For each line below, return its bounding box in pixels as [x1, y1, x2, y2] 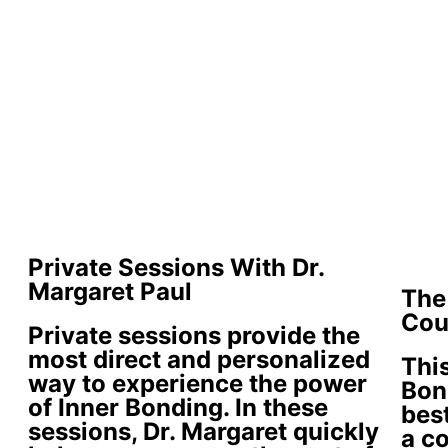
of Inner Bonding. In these [28, 393, 328, 423]
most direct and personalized [28, 345, 370, 375]
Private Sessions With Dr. [28, 253, 324, 283]
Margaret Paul [28, 277, 192, 307]
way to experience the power [28, 369, 367, 399]
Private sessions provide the [28, 321, 360, 351]
